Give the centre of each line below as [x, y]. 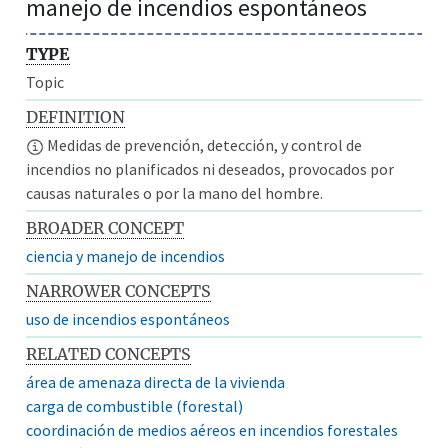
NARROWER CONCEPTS [119, 290]
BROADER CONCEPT [105, 227]
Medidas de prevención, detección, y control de [203, 144]
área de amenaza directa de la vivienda [156, 381]
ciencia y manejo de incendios [126, 255]
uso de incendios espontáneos [128, 318]
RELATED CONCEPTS [109, 353]
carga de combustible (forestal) [135, 405]
